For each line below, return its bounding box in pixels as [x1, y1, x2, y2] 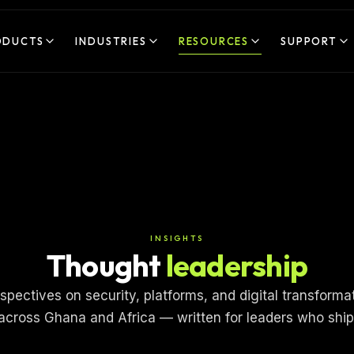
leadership [160, 247, 308, 284]
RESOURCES [178, 34, 250, 47]
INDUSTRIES [75, 34, 147, 47]
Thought [46, 247, 161, 284]
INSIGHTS [150, 233, 204, 243]
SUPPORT [281, 34, 337, 47]
